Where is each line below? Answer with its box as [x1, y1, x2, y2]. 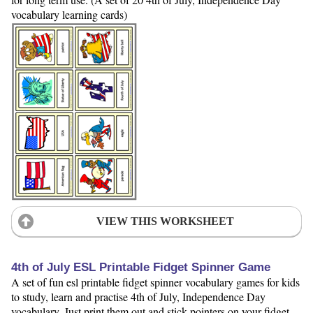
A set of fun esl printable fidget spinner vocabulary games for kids [11, 274, 300, 289]
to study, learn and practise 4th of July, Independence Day [11, 289, 265, 304]
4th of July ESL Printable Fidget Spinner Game [11, 260, 270, 274]
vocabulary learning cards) [11, 6, 127, 22]
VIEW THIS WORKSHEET [96, 214, 234, 227]
